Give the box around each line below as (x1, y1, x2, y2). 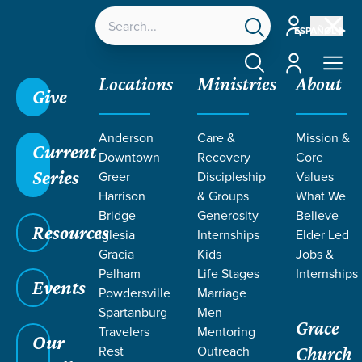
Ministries (197, 73, 276, 95)
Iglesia (99, 225, 135, 243)
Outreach (197, 342, 250, 360)
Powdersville (99, 284, 170, 301)
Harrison (99, 187, 145, 204)
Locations (99, 73, 173, 95)
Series (32, 166, 79, 188)
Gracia (99, 245, 134, 263)
